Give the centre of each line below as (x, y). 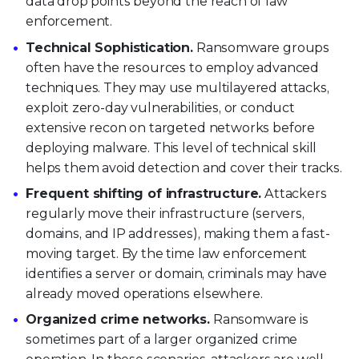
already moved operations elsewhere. (144, 293)
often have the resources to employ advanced (173, 67)
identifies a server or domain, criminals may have (177, 273)
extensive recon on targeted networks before (171, 127)
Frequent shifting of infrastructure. (144, 193)
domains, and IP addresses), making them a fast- (178, 233)
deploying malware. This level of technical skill (171, 147)
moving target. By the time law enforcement (167, 253)
